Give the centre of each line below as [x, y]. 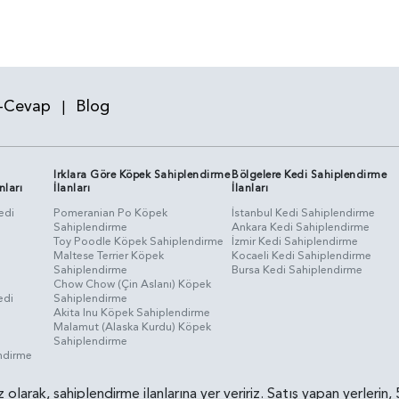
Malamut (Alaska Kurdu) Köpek [133, 326]
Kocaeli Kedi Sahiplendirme [302, 255]
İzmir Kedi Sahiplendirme [295, 241]
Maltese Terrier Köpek [109, 255]
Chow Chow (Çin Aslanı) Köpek [133, 284]
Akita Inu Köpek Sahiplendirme [132, 312]
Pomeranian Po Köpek [111, 212]
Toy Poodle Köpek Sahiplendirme [139, 241]
